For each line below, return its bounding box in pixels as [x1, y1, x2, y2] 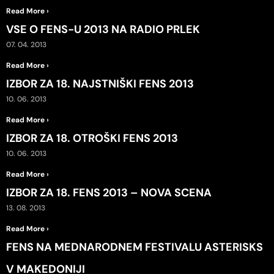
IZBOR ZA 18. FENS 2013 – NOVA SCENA [6, 185, 212, 200]
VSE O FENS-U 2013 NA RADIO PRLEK [6, 22, 200, 37]
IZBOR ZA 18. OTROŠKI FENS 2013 [6, 131, 178, 146]
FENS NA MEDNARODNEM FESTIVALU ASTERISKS [6, 240, 263, 254]
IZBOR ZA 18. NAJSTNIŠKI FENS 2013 [6, 76, 194, 91]
